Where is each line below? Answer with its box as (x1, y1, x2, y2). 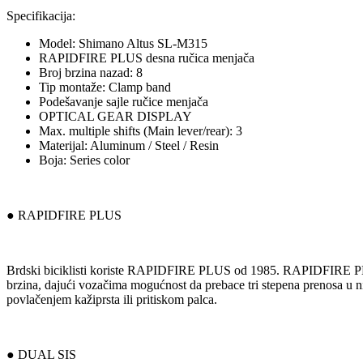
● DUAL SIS (6, 348, 76, 361)
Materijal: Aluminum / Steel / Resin (39, 139, 219, 152)
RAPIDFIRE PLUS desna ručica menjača (39, 51, 254, 65)
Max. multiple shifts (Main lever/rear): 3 (39, 124, 242, 138)
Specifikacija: (6, 9, 75, 23)
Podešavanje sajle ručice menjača (39, 95, 208, 109)
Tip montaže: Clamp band (39, 80, 171, 94)
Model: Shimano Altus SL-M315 (39, 36, 207, 50)
